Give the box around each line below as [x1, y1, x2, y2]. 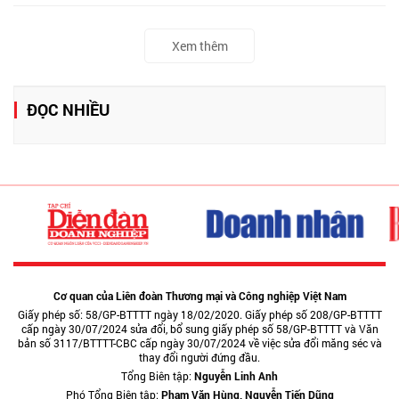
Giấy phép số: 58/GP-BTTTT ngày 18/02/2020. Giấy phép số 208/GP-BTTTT [17, 307, 382, 322]
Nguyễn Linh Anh [194, 369, 278, 383]
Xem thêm [171, 37, 228, 54]
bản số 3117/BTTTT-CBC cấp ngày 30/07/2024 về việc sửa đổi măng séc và [17, 336, 382, 350]
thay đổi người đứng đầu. [139, 350, 260, 364]
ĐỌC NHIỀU [27, 98, 110, 120]
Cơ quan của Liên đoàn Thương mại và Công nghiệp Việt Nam [53, 289, 346, 303]
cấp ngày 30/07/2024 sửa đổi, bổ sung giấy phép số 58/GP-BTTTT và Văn [20, 322, 379, 336]
